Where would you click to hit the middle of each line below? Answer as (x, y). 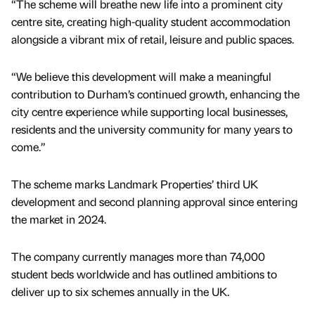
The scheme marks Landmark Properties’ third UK (135, 184)
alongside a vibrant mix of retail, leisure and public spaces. (154, 39)
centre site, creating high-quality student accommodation (151, 21)
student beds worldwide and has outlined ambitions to (144, 274)
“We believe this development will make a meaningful (141, 77)
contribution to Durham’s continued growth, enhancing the (155, 94)
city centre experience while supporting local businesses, (149, 112)
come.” (28, 147)
